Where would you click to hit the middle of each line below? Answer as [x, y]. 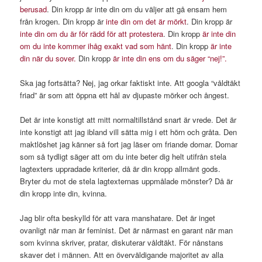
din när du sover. [49, 58]
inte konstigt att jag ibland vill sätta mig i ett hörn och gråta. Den [129, 132]
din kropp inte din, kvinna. [64, 194]
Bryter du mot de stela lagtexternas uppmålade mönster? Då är [127, 181]
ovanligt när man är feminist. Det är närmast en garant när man [127, 230]
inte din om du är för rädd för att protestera [92, 33]
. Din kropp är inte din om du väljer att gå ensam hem [137, 9]
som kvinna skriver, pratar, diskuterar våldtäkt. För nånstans [122, 243]
